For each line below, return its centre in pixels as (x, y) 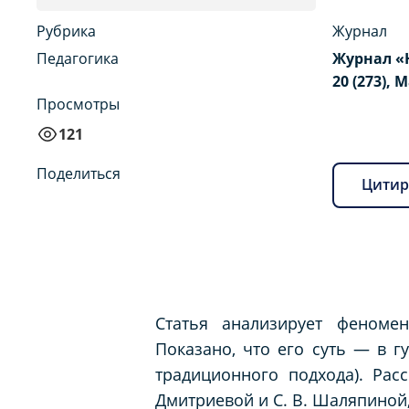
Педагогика (78, 58)
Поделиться (79, 173)
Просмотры (78, 104)
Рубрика (66, 31)
